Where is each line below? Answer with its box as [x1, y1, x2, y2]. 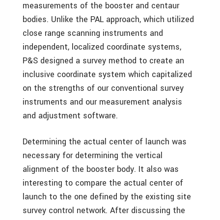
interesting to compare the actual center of [23, 177, 183, 189]
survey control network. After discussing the [23, 205, 185, 216]
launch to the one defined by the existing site [23, 191, 191, 202]
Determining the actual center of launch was [23, 136, 187, 147]
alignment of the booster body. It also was [23, 164, 179, 175]
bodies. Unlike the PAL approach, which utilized [23, 14, 194, 25]
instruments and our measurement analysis [23, 96, 182, 108]
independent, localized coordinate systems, [23, 41, 181, 53]
